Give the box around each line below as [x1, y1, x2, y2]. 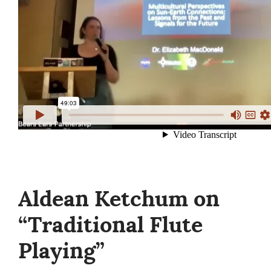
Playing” [18, 237, 105, 266]
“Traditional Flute [18, 211, 203, 240]
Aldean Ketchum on [18, 184, 220, 214]
